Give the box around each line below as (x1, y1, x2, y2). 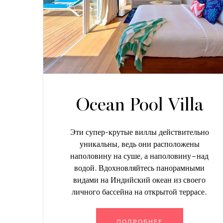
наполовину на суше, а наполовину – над (70, 151, 209, 161)
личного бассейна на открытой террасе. (72, 187, 208, 197)
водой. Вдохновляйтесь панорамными (74, 163, 205, 173)
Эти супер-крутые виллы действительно (70, 127, 209, 137)
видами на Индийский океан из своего (73, 175, 206, 185)
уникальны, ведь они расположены (79, 139, 200, 149)
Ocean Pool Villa (76, 94, 203, 115)
